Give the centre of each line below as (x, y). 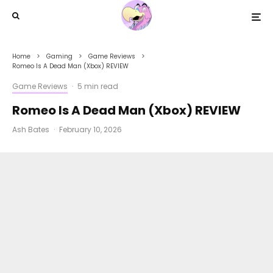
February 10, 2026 (90, 129)
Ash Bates (31, 129)
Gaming (59, 56)
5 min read (98, 86)
